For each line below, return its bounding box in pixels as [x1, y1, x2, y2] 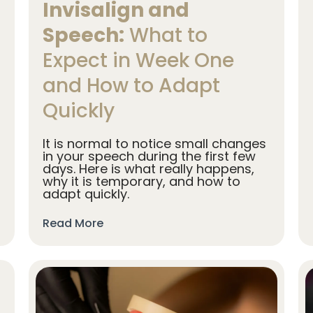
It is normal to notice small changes [42, 135, 266, 153]
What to [124, 22, 208, 50]
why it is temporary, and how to [42, 173, 240, 191]
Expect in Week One [42, 47, 234, 75]
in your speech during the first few [42, 147, 256, 166]
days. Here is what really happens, [42, 160, 254, 178]
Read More [42, 215, 103, 232]
